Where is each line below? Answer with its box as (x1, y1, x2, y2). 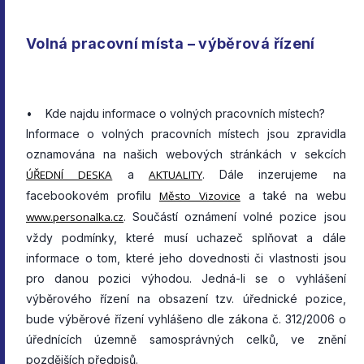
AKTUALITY (148, 167, 202, 182)
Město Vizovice (158, 188, 240, 203)
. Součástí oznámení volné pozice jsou (123, 209, 346, 223)
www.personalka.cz (26, 209, 123, 224)
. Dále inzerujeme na (201, 167, 346, 181)
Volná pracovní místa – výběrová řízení (26, 34, 315, 52)
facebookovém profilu (26, 188, 159, 202)
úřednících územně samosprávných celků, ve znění (26, 331, 346, 346)
